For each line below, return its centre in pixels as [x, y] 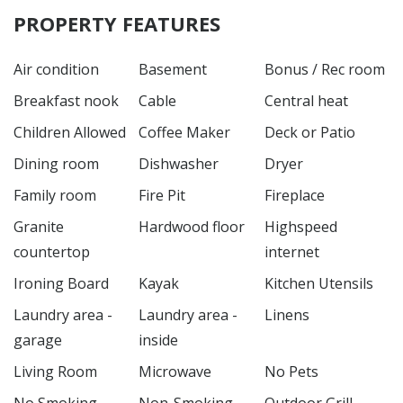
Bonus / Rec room [324, 70]
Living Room [55, 372]
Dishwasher [179, 164]
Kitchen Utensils [318, 284]
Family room [55, 196]
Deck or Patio [309, 133]
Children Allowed [70, 133]
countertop [52, 252]
